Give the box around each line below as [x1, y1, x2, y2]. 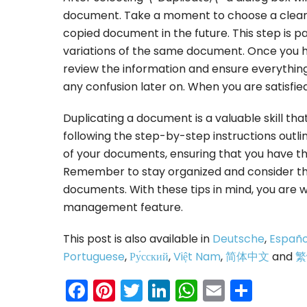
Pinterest [115, 274, 208, 306]
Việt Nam [173, 248, 221, 265]
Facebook [88, 274, 192, 306]
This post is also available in [63, 230, 212, 247]
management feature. [63, 199, 183, 215]
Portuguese [63, 248, 125, 265]
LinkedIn [170, 274, 255, 306]
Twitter [143, 274, 214, 306]
